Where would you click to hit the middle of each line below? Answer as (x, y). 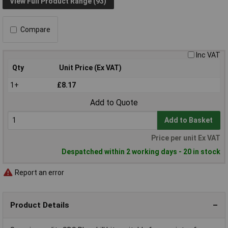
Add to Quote (114, 103)
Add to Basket (189, 120)
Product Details (40, 205)
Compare (35, 30)
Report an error (39, 172)
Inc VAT (208, 55)
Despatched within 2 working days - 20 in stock (141, 152)
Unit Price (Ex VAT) (90, 68)
